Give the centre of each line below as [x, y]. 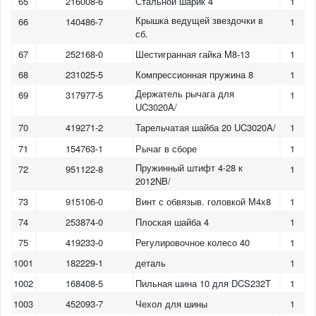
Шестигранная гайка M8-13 [193, 54]
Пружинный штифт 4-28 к [189, 167]
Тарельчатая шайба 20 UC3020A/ [206, 128]
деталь [151, 262]
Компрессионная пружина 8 [195, 75]
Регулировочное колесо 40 [193, 242]
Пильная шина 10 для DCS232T [203, 284]
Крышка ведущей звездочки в [200, 20]
